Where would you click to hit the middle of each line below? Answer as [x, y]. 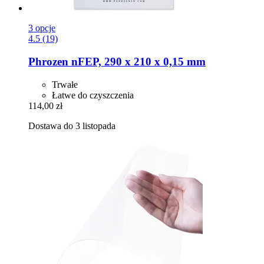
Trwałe [65, 84]
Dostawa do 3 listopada [72, 126]
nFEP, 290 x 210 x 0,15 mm [137, 61]
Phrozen [48, 61]
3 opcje [42, 28]
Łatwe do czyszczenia [93, 95]
